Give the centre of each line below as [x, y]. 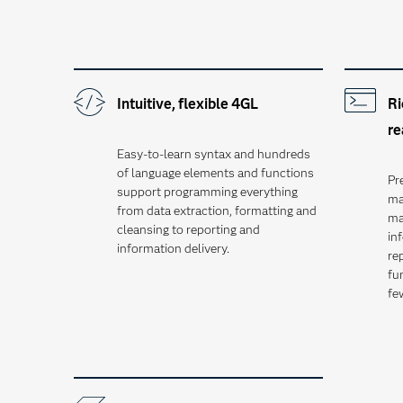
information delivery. [173, 248]
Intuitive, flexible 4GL [188, 104]
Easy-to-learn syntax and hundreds [214, 154]
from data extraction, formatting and [217, 210]
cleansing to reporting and [188, 229]
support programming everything [207, 192]
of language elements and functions [215, 173]
